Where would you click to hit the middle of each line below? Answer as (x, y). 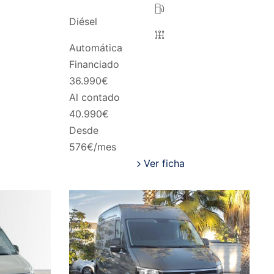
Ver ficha (164, 164)
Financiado (94, 65)
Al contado (94, 98)
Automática (95, 48)
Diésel (83, 22)
